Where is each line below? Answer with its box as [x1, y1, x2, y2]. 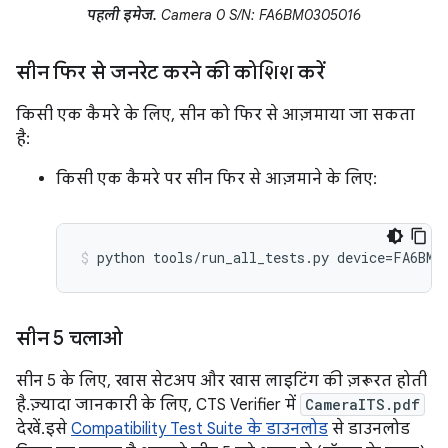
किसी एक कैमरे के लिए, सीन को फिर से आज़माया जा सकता [16, 104, 415, 125]
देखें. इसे [16, 418, 71, 439]
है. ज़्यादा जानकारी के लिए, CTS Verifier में [16, 394, 300, 415]
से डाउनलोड [328, 418, 410, 439]
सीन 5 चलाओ [16, 325, 123, 351]
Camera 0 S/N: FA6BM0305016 [157, 5, 361, 24]
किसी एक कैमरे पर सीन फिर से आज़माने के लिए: [56, 168, 377, 189]
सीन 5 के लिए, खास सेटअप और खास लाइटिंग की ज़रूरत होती [16, 370, 427, 391]
